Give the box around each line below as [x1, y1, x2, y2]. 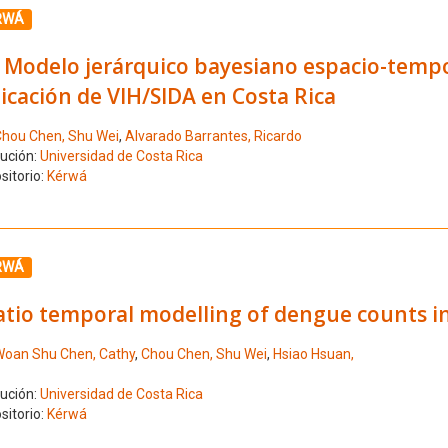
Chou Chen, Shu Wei [140, 346, 267, 363]
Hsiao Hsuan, [272, 346, 354, 363]
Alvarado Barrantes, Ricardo [124, 128, 302, 145]
